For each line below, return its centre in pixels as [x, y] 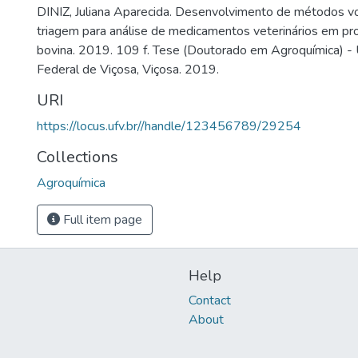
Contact [210, 301]
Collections [78, 157]
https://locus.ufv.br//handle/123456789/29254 [169, 126]
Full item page [101, 220]
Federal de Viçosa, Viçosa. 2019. [128, 70]
